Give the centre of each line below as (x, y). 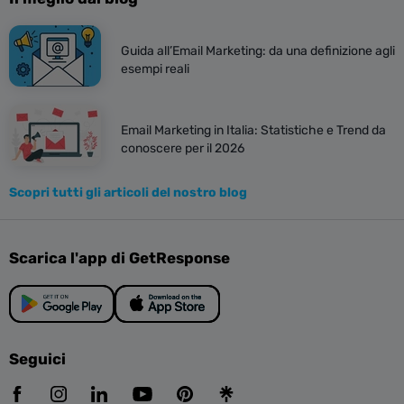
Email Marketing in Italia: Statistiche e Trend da (253, 131)
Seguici (37, 359)
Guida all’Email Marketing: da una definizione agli (258, 51)
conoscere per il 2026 (183, 149)
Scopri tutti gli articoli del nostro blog (128, 193)
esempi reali (155, 69)
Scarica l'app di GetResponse (119, 258)
